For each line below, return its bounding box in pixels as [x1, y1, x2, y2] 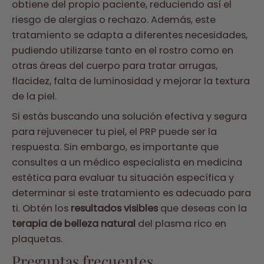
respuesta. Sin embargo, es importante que [12, 140, 219, 154]
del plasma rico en [136, 216, 226, 230]
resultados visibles [71, 201, 158, 215]
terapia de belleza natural [12, 216, 136, 230]
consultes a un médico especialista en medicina [12, 155, 242, 169]
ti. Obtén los [12, 201, 71, 215]
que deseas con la [158, 201, 247, 215]
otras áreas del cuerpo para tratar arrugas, [12, 58, 217, 72]
